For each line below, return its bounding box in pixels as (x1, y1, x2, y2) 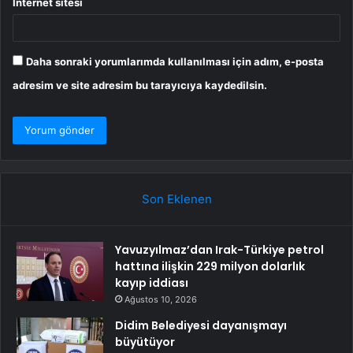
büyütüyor (115, 334, 175, 351)
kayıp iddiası (115, 275, 188, 292)
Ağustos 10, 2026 (124, 294, 197, 306)
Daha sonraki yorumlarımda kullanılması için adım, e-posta (26, 55, 324, 69)
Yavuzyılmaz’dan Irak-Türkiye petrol (115, 242, 324, 258)
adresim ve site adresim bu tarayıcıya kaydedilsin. (13, 79, 267, 92)
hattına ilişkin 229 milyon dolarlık (115, 258, 305, 275)
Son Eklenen (141, 191, 212, 207)
